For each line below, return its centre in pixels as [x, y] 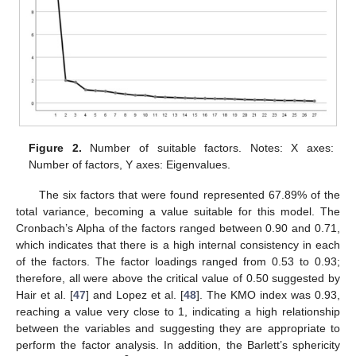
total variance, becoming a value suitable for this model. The [178, 212]
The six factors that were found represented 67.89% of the [189, 195]
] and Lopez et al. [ [135, 295]
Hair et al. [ [44, 295]
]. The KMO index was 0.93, [268, 295]
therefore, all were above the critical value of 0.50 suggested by [178, 279]
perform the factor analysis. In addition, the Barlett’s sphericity [178, 345]
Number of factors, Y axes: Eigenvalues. [130, 165]
